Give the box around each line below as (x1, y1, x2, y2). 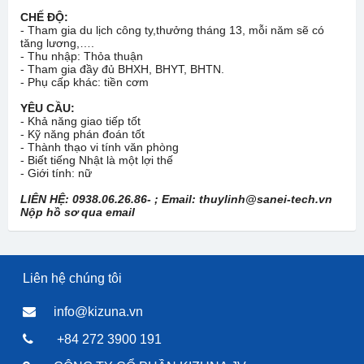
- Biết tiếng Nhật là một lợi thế (20, 154, 173, 167)
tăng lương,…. (20, 37, 94, 50)
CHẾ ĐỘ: (20, 11, 68, 24)
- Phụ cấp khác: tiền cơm (20, 76, 149, 89)
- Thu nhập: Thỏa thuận (20, 50, 143, 63)
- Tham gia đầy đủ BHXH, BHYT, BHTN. (20, 63, 224, 76)
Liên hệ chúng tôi (23, 271, 122, 285)
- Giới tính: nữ (20, 167, 92, 180)
